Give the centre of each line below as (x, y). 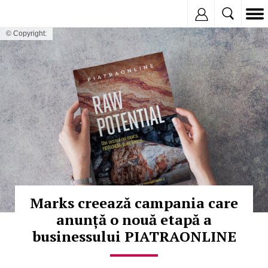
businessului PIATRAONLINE (134, 237)
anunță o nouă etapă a (134, 220)
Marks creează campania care (134, 203)
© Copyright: (26, 33)
